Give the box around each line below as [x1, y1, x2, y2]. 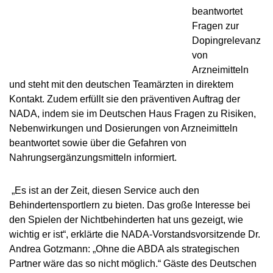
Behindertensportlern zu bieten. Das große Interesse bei [9, 200, 250, 210]
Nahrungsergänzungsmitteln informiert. [9, 152, 177, 163]
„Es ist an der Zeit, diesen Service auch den [9, 185, 199, 196]
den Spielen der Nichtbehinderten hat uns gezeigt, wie [9, 214, 243, 225]
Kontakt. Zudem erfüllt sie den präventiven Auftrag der [9, 94, 240, 104]
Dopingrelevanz [192, 35, 261, 46]
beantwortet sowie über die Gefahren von [9, 138, 186, 148]
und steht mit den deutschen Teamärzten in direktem [9, 79, 233, 90]
